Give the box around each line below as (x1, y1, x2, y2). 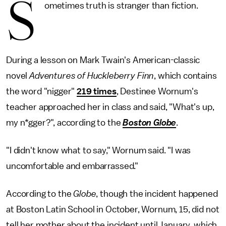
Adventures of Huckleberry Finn (29, 71, 154, 80)
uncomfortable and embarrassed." (6, 161, 140, 171)
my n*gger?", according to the (6, 118, 123, 127)
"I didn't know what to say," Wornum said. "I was (6, 146, 191, 155)
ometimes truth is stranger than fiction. (44, 1, 200, 10)
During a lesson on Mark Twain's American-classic (6, 55, 200, 65)
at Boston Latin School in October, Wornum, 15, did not (6, 205, 219, 214)
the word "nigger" (6, 87, 77, 96)
